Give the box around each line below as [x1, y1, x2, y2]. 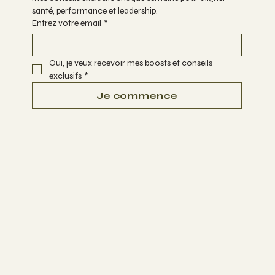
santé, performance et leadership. [31, 6, 158, 17]
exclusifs [48, 71, 82, 82]
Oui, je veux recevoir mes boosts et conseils [48, 58, 212, 69]
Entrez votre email [31, 18, 101, 29]
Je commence [96, 90, 177, 102]
